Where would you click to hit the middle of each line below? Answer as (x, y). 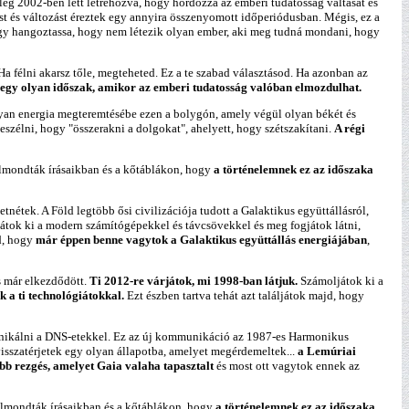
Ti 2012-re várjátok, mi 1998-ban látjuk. (194, 281)
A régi (350, 128)
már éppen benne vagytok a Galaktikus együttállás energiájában (201, 240)
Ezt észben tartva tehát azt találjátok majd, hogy (246, 295)
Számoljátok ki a (341, 281)
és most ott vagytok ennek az (288, 366)
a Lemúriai (327, 351)
